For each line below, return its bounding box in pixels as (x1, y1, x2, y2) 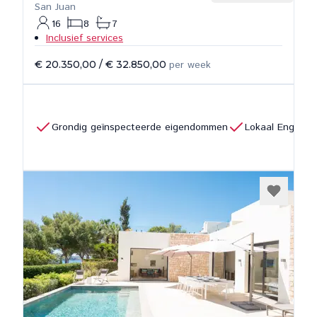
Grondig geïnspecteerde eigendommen (52, 120, 228, 134)
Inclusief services (46, 31, 123, 45)
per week (169, 58, 211, 72)
